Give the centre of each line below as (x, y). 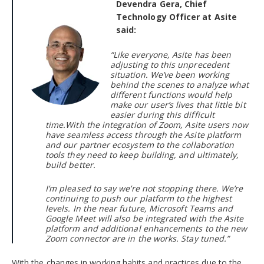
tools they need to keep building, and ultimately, (142, 155)
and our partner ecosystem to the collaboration (140, 145)
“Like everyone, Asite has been (171, 55)
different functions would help (171, 95)
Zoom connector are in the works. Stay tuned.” (138, 238)
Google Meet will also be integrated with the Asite (145, 218)
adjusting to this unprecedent (170, 65)
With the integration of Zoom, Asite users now (157, 125)
